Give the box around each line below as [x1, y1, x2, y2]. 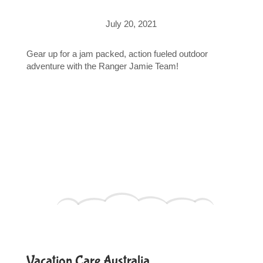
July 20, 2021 [106, 18, 157, 29]
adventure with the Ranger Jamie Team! [26, 60, 178, 71]
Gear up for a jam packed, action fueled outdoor [26, 48, 208, 59]
